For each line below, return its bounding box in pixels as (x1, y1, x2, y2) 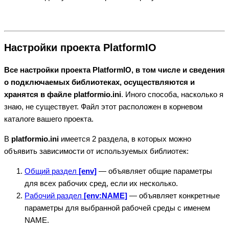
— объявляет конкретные (127, 191, 220, 200)
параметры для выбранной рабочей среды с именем (25, 203, 210, 213)
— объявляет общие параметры (97, 167, 212, 176)
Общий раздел (25, 167, 79, 176)
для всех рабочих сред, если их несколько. (25, 179, 178, 188)
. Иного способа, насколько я (121, 90, 223, 99)
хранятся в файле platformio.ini (4, 90, 121, 99)
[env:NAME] (84, 191, 127, 200)
